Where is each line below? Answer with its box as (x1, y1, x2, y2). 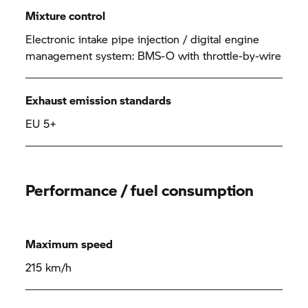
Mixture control (25, 8, 106, 23)
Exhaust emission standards (25, 92, 172, 108)
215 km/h (25, 259, 72, 275)
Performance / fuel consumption (25, 179, 254, 201)
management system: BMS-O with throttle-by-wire (25, 47, 282, 63)
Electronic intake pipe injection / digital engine (25, 31, 260, 47)
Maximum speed (25, 236, 113, 252)
